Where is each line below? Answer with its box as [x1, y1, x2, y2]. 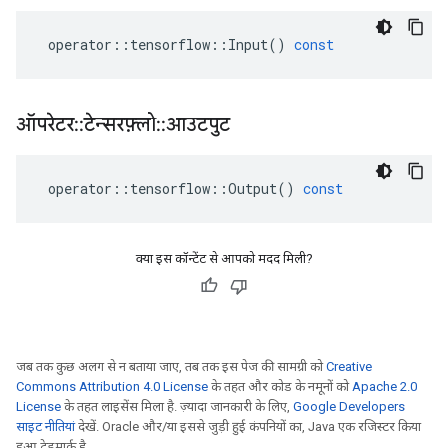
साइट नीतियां [16, 419, 75, 434]
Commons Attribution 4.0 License [16, 379, 208, 394]
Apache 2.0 [352, 379, 417, 394]
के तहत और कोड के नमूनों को [208, 379, 352, 394]
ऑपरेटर [16, 112, 74, 137]
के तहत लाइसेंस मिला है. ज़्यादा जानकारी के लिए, [61, 399, 293, 414]
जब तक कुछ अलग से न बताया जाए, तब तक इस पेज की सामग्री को [16, 359, 326, 374]
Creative [326, 359, 372, 374]
